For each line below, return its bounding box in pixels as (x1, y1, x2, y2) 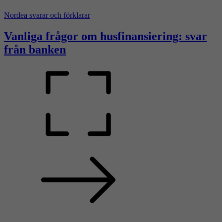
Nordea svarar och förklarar (4, 11, 90, 20)
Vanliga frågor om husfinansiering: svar (4, 29, 207, 43)
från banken (4, 43, 66, 56)
